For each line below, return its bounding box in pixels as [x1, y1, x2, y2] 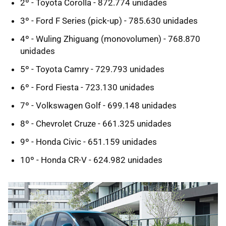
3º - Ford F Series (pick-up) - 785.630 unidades [20, 15, 198, 26]
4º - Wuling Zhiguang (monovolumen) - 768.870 [20, 33, 200, 44]
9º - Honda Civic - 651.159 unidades [20, 136, 157, 147]
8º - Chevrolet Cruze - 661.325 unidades [20, 118, 172, 129]
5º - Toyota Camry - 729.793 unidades [20, 64, 164, 74]
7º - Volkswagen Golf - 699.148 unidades [20, 100, 177, 110]
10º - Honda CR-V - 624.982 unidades [20, 154, 162, 165]
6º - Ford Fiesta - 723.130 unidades [20, 82, 154, 92]
